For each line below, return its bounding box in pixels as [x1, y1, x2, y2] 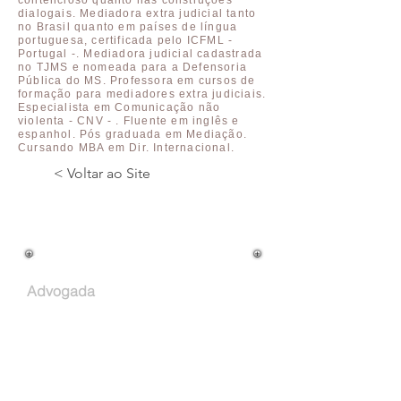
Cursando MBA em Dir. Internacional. [18, 141, 235, 154]
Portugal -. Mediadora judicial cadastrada [18, 47, 263, 60]
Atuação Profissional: [27, 311, 166, 329]
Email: [27, 369, 67, 388]
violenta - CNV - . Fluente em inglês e [18, 115, 240, 127]
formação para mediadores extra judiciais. [18, 88, 267, 100]
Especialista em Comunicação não [18, 101, 221, 114]
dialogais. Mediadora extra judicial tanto [18, 7, 257, 20]
